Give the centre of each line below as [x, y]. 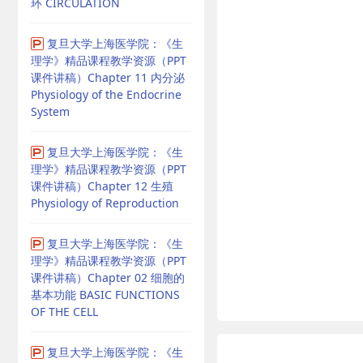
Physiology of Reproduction [105, 203]
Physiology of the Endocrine [106, 94]
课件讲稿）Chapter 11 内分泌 [108, 77]
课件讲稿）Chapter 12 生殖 [102, 186]
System [50, 111]
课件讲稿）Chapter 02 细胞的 [108, 278]
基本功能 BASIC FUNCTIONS [105, 295]
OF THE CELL [64, 312]
